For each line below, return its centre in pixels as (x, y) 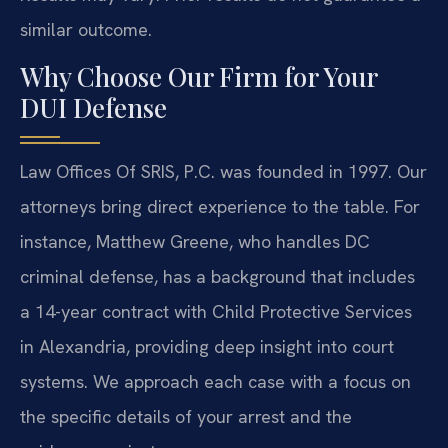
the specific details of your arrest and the (186, 417)
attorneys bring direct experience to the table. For (220, 207)
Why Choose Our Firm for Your (198, 77)
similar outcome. (86, 30)
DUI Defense (93, 108)
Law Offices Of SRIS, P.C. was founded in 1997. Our (223, 172)
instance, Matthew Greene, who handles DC (195, 242)
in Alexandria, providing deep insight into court (207, 347)
